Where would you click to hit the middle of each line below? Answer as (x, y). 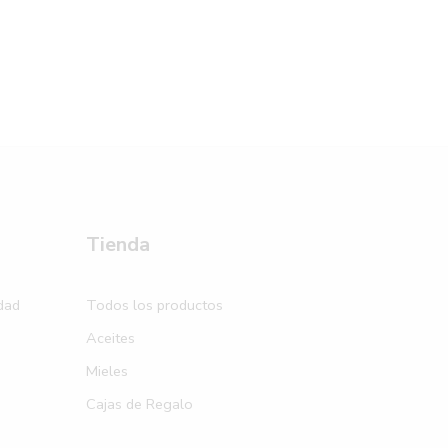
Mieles (107, 370)
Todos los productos (154, 304)
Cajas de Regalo (139, 403)
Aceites (110, 337)
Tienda (118, 244)
